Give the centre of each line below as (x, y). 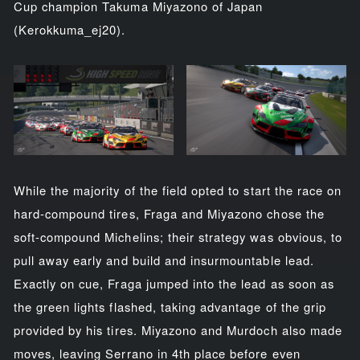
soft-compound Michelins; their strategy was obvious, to (178, 236)
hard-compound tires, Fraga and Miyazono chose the (169, 213)
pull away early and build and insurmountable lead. (164, 260)
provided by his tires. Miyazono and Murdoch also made (178, 329)
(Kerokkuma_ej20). (70, 30)
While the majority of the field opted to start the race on (178, 190)
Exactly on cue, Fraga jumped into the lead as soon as (174, 283)
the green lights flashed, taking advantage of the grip (170, 306)
